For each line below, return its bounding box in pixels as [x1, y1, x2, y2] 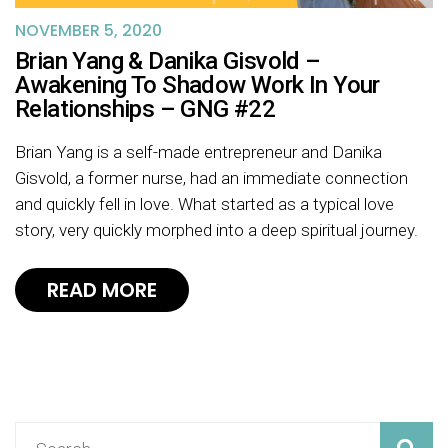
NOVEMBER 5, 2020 [15, 19, 162, 43]
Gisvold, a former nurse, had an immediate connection [15, 168, 408, 189]
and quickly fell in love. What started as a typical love [15, 194, 394, 215]
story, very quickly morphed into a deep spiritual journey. [15, 220, 418, 241]
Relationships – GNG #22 [15, 95, 276, 124]
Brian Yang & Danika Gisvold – [15, 47, 321, 76]
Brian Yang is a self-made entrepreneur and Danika [15, 142, 382, 163]
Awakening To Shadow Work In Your [15, 71, 380, 100]
